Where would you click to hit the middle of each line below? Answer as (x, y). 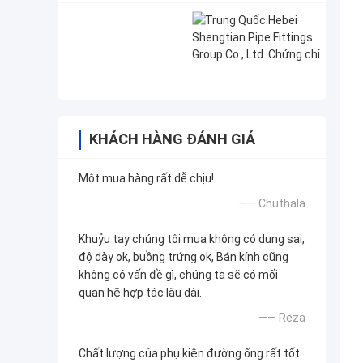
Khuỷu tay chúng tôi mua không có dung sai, (192, 239)
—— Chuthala (272, 204)
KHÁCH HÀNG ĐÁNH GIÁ (172, 139)
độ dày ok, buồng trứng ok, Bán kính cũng (184, 257)
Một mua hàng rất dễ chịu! (146, 179)
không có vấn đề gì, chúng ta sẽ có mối (178, 275)
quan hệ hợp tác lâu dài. (140, 293)
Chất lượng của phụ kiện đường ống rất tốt (189, 354)
